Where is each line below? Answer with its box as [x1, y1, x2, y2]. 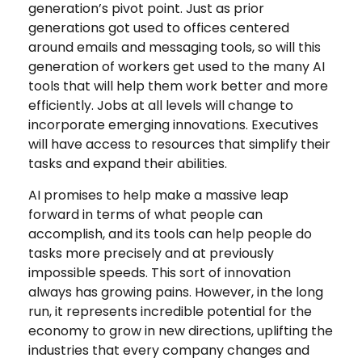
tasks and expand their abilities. [28, 154, 227, 174]
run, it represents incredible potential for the [28, 302, 312, 322]
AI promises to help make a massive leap [28, 186, 288, 205]
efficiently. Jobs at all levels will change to [28, 96, 293, 116]
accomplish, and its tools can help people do [28, 225, 312, 244]
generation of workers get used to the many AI [28, 57, 325, 77]
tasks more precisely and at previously [28, 244, 274, 263]
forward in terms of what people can [28, 205, 263, 225]
